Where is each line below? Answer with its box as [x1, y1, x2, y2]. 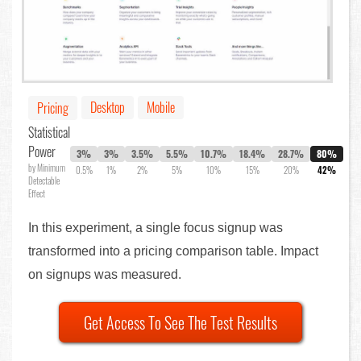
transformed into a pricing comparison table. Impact [28, 244, 318, 259]
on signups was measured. [28, 268, 181, 282]
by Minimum [28, 161, 65, 175]
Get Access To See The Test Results [84, 310, 277, 335]
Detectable [28, 174, 60, 188]
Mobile [147, 98, 175, 118]
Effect [28, 187, 45, 201]
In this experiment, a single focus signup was [28, 221, 283, 235]
